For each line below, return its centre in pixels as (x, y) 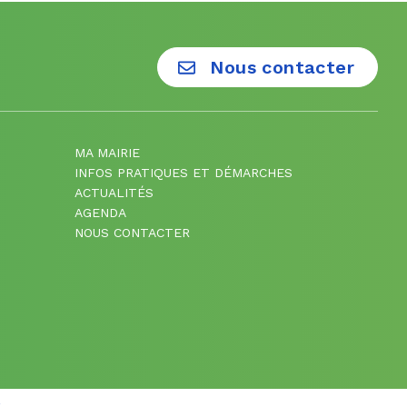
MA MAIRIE (108, 152)
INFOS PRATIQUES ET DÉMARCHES (184, 172)
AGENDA (101, 212)
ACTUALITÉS (114, 192)
